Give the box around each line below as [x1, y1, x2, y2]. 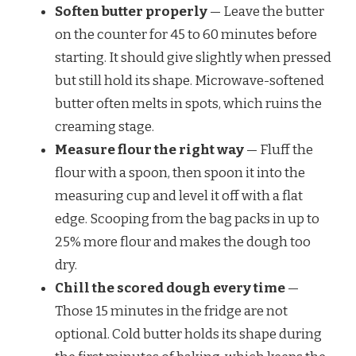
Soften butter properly [55, 3, 207, 21]
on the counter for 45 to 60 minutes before [55, 26, 317, 44]
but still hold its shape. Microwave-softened [55, 72, 324, 90]
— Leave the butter [207, 3, 324, 21]
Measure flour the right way [55, 141, 244, 159]
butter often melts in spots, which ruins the [55, 95, 322, 113]
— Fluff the [244, 141, 313, 159]
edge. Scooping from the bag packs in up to [55, 211, 319, 228]
